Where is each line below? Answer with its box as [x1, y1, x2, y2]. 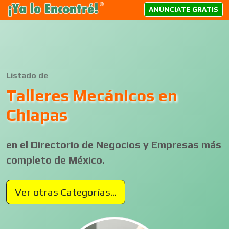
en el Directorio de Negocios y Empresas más [6, 139, 221, 150]
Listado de [6, 71, 48, 80]
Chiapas [6, 105, 67, 124]
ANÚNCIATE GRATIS [149, 5, 218, 13]
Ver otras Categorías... [15, 186, 117, 198]
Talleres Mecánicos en [6, 86, 177, 105]
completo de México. [6, 154, 105, 166]
